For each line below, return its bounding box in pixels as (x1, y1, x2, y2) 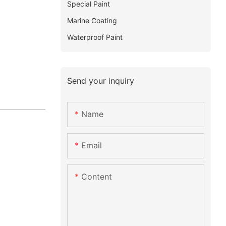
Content (81, 172, 112, 182)
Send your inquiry (67, 75, 134, 86)
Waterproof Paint (67, 32, 123, 41)
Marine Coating (67, 16, 117, 25)
